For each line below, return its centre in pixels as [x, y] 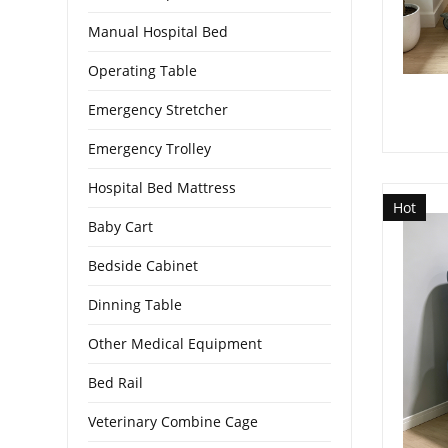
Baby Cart [121, 226]
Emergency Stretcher [158, 109]
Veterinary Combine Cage [173, 421]
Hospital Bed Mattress [162, 187]
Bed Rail [116, 382]
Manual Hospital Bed [158, 31]
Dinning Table [135, 304]
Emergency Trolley [150, 148]
